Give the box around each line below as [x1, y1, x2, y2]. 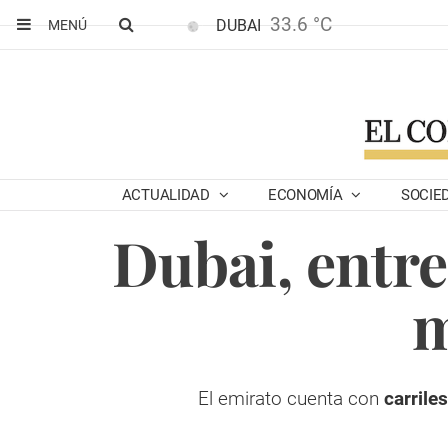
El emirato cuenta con [198, 387, 379, 410]
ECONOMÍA [267, 186, 347, 204]
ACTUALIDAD [121, 186, 214, 204]
